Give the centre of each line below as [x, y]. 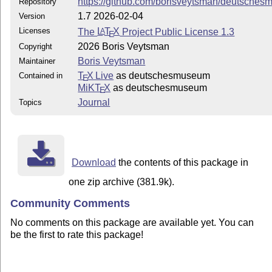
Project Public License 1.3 [177, 32]
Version [32, 16]
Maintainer [37, 61]
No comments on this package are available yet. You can [132, 222]
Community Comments [70, 204]
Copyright [36, 46]
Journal [94, 102]
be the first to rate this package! [77, 234]
